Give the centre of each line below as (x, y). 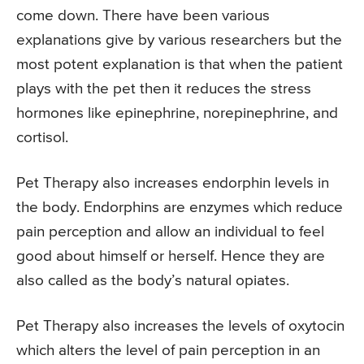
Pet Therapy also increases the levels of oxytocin (180, 326)
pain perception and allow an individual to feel (170, 232)
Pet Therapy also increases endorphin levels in (173, 183)
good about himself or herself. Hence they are (171, 256)
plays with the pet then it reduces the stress (164, 89)
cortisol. (42, 137)
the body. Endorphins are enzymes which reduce (180, 207)
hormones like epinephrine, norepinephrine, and (177, 113)
